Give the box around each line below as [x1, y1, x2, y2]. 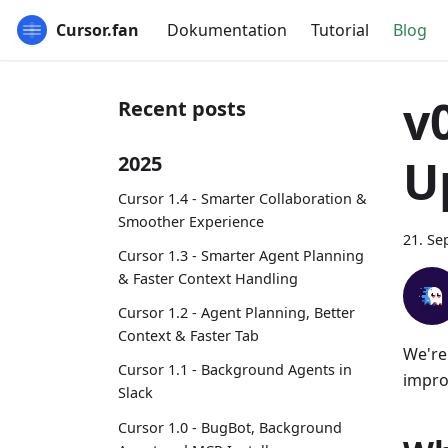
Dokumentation [167, 19, 287, 41]
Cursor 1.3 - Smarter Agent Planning [118, 245, 364, 265]
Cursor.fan [56, 19, 139, 41]
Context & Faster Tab [118, 326, 259, 346]
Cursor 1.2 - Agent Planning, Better [118, 303, 355, 323]
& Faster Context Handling [118, 268, 298, 288]
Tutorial [311, 19, 369, 41]
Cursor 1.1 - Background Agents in [118, 360, 352, 380]
